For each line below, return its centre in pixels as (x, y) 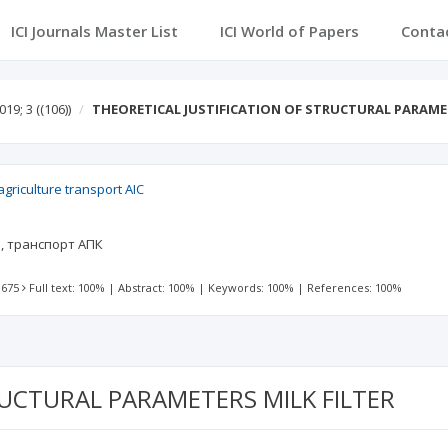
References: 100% (355, 287)
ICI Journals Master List (94, 31)
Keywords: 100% (251, 287)
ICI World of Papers (289, 31)
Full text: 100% (67, 287)
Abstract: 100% (157, 287)
